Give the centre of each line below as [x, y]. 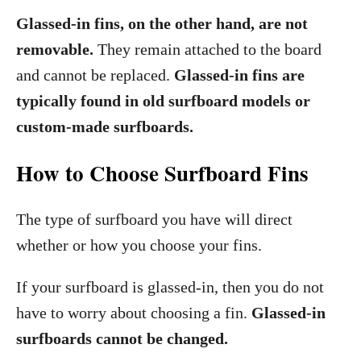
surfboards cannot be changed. [122, 338]
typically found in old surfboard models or [163, 101]
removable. [55, 49]
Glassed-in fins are [239, 75]
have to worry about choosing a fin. [134, 313]
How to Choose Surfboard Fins [162, 173]
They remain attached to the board [207, 49]
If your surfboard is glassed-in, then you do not [170, 287]
